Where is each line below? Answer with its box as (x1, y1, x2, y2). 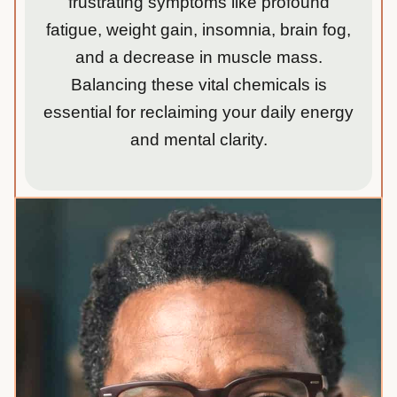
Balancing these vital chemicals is (70, 74, 327, 94)
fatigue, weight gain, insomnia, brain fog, (46, 19, 351, 39)
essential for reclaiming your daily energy (43, 102, 354, 121)
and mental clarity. (129, 129, 268, 149)
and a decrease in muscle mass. (74, 47, 323, 66)
